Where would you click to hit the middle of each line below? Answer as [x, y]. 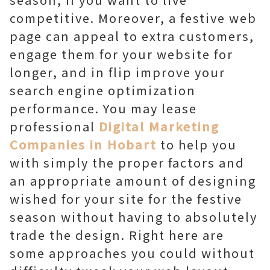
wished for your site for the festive [126, 199]
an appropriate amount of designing [133, 181]
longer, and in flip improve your [118, 72]
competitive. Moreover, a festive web [133, 18]
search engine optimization [103, 90]
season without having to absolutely [133, 217]
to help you [199, 144]
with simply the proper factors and [127, 162]
